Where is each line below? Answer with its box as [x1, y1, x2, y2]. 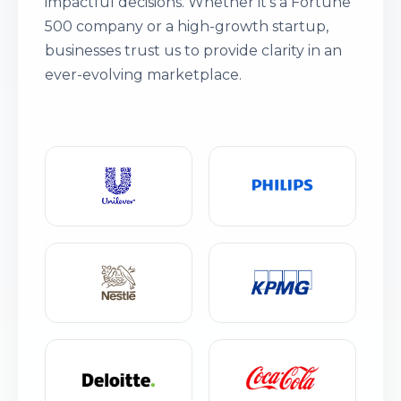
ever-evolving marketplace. [45, 66, 242, 84]
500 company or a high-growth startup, [45, 18, 328, 36]
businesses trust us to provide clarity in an [45, 42, 342, 60]
